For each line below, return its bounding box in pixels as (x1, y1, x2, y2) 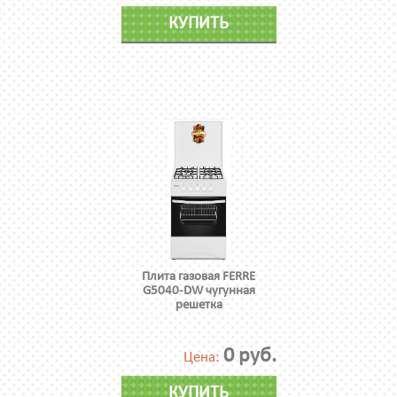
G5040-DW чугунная (142, 284, 255, 298)
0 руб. (222, 345, 276, 367)
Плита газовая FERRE (142, 269, 255, 284)
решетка (175, 298, 222, 312)
